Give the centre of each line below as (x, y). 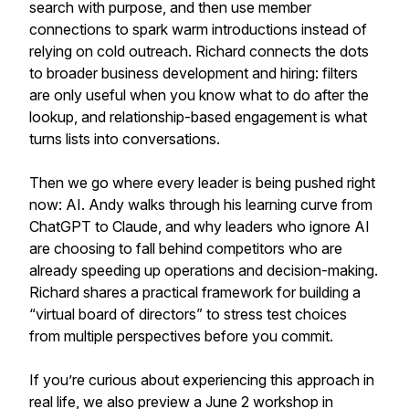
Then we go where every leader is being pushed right (202, 183)
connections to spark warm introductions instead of (198, 29)
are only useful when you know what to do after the (199, 95)
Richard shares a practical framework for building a (195, 292)
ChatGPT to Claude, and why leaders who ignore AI (199, 226)
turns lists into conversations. (125, 139)
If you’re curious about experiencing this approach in (202, 380)
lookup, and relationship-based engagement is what (198, 117)
